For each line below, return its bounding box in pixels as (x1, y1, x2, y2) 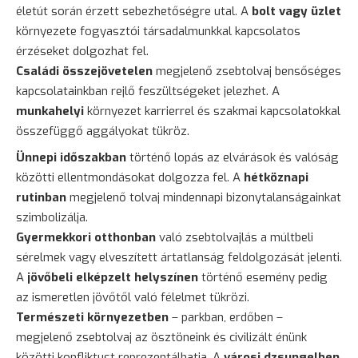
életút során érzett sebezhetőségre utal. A (16, 2, 252, 19)
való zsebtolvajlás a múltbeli (156, 229, 313, 245)
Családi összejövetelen (16, 62, 153, 79)
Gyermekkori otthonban (16, 229, 156, 245)
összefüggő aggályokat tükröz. (16, 122, 189, 139)
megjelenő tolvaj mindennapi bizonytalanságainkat (66, 189, 341, 205)
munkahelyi (16, 102, 84, 119)
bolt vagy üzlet (252, 2, 341, 19)
